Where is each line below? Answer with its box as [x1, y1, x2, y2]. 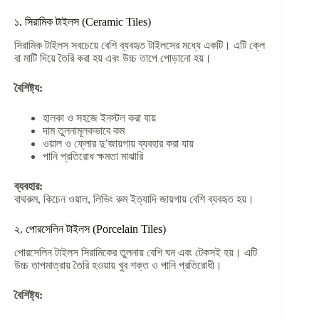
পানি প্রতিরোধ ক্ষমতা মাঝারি [43, 150, 143, 162]
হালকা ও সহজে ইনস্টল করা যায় [43, 111, 156, 124]
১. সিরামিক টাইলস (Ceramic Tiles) [14, 15, 151, 28]
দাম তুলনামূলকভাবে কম [43, 124, 125, 137]
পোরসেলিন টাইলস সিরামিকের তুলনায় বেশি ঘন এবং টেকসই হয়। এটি [14, 246, 257, 258]
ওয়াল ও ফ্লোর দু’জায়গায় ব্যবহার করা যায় [43, 137, 194, 150]
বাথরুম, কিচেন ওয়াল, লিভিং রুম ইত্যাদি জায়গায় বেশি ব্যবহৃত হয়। [14, 192, 254, 205]
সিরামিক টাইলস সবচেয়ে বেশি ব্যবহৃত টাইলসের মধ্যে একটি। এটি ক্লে [14, 38, 265, 51]
